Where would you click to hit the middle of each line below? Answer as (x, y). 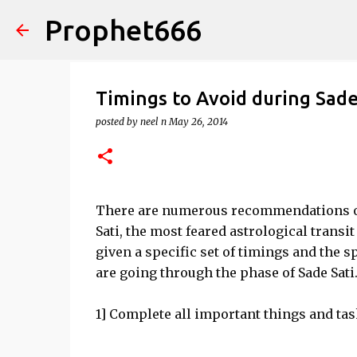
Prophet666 (123, 30)
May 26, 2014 (198, 122)
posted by (118, 122)
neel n (153, 122)
